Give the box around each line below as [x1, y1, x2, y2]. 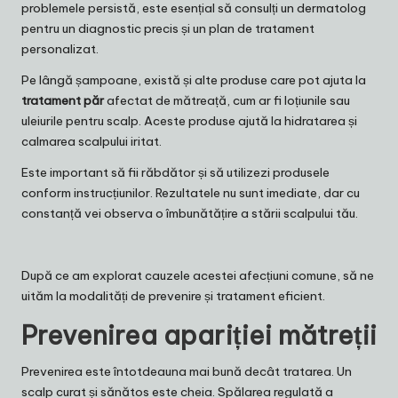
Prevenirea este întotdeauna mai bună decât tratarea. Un [21, 363, 352, 380]
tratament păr [21, 92, 104, 109]
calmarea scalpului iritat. [21, 133, 162, 150]
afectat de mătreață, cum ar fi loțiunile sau [104, 92, 350, 109]
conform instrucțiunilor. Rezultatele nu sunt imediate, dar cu [21, 185, 360, 202]
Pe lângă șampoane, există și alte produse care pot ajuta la [21, 72, 366, 89]
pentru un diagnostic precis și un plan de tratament [21, 20, 314, 37]
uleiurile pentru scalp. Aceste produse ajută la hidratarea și [21, 113, 357, 130]
